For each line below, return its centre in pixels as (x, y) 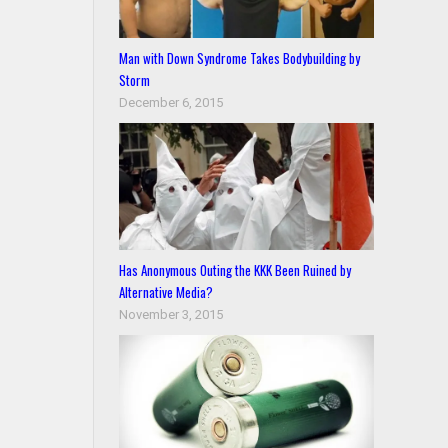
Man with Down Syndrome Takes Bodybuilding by (240, 58)
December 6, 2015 (171, 103)
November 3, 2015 (171, 315)
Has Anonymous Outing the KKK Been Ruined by (235, 270)
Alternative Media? (166, 292)
